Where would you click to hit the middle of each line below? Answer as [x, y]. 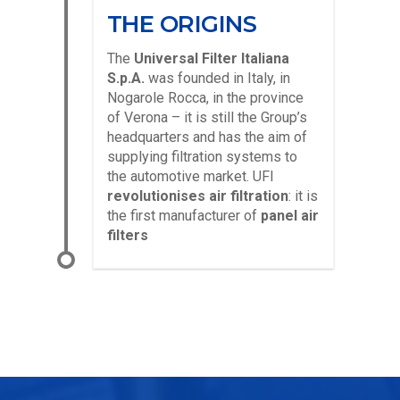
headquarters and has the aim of [207, 137]
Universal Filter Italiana [212, 58]
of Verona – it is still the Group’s [207, 117]
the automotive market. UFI [191, 176]
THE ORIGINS [182, 24]
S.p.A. [126, 78]
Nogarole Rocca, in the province [205, 97]
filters [128, 235]
